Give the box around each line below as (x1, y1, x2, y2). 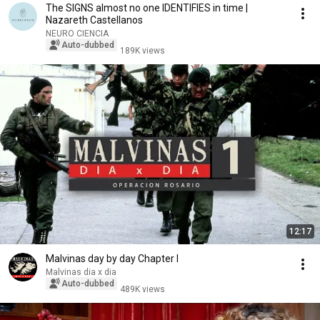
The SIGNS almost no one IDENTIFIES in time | (46, 2, 248, 14)
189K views (120, 46, 165, 56)
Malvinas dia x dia (46, 267, 116, 277)
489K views (120, 284, 165, 294)
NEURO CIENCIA (46, 29, 109, 39)
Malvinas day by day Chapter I (46, 253, 179, 264)
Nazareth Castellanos (46, 14, 143, 26)
